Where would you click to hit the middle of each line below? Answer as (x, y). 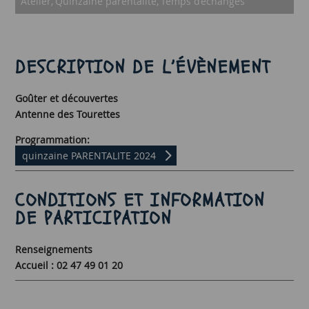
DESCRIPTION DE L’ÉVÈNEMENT (143, 68)
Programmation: (53, 140)
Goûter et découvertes (67, 98)
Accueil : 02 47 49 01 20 (69, 265)
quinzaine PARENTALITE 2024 (89, 156)
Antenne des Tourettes (68, 114)
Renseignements (54, 249)
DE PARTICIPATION (93, 219)
